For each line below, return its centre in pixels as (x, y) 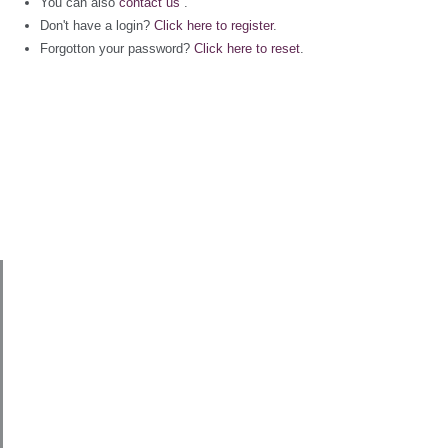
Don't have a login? (97, 25)
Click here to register (213, 25)
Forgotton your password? (117, 48)
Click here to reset (247, 48)
